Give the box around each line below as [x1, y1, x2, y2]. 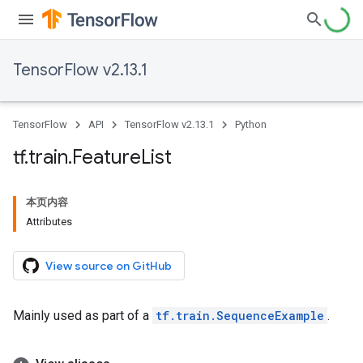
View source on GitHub [45, 258, 172, 273]
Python [235, 118, 267, 130]
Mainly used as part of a [13, 308, 152, 323]
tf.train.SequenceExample [156, 308, 324, 323]
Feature [72, 145, 141, 169]
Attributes [26, 216, 72, 228]
